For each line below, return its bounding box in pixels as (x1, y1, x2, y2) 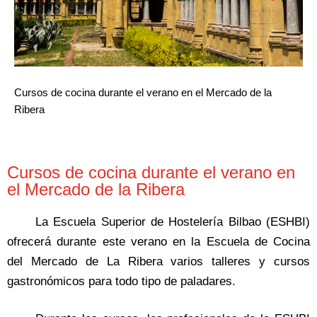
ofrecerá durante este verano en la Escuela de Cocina (7, 234, 310, 248)
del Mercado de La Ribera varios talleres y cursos (7, 254, 310, 268)
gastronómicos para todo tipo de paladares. (7, 274, 236, 288)
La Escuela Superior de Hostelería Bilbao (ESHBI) (35, 214, 310, 229)
